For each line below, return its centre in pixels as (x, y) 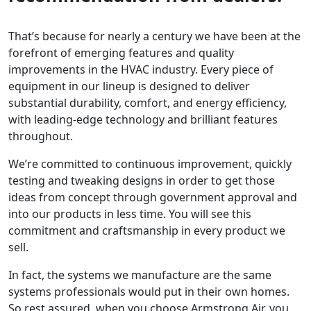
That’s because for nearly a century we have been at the (154, 36)
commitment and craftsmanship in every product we (147, 231)
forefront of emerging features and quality (121, 53)
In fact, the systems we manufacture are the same (140, 275)
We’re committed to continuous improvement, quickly (150, 164)
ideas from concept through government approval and (153, 197)
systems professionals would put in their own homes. (149, 292)
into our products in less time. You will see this (130, 214)
